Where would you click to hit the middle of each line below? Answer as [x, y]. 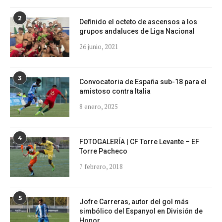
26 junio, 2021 [99, 46]
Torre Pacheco [103, 151]
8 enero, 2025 [99, 106]
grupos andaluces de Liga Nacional [137, 31]
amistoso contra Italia [115, 91]
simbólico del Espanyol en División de [141, 211]
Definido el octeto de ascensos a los [138, 22]
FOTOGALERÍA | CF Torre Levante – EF [139, 141]
